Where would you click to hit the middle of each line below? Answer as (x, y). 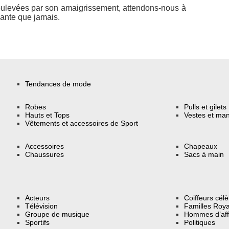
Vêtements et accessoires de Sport (82, 123)
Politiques (200, 223)
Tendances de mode (58, 84)
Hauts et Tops (48, 115)
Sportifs (38, 223)
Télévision (42, 206)
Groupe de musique (58, 214)
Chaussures (45, 154)
